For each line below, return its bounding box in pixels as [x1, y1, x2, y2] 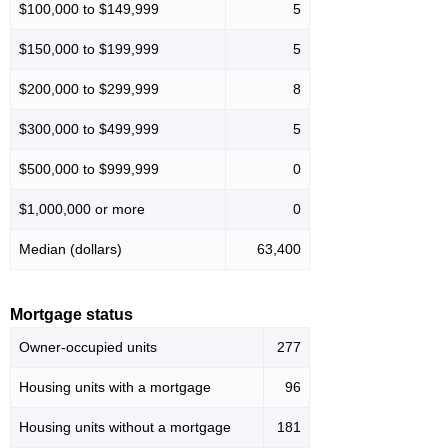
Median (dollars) [19, 241, 122, 258]
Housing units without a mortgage [19, 419, 231, 436]
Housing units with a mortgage [19, 379, 211, 396]
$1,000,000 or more [19, 201, 145, 218]
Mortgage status [10, 306, 133, 324]
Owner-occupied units [19, 339, 157, 356]
